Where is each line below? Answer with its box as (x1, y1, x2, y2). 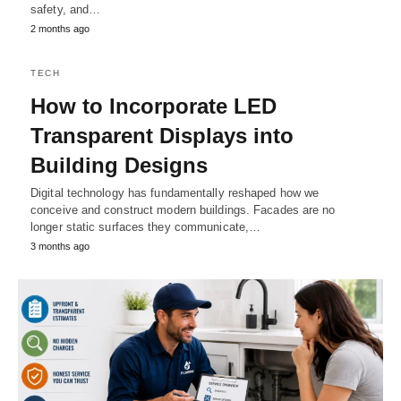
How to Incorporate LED (30, 94, 277, 119)
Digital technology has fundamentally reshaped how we (30, 186, 320, 200)
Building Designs (30, 153, 208, 178)
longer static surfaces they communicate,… (30, 220, 261, 235)
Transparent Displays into (30, 124, 294, 149)
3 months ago (30, 241, 90, 252)
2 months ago (30, 23, 90, 35)
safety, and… (30, 3, 101, 17)
